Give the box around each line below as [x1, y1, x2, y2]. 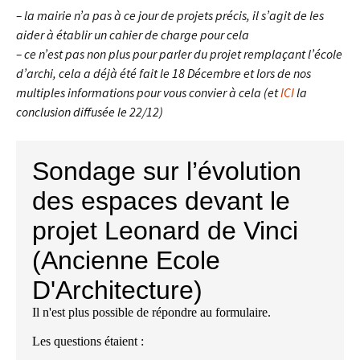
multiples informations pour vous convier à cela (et [16, 84, 280, 101]
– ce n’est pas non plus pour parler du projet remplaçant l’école [16, 46, 342, 63]
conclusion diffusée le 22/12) [16, 104, 163, 121]
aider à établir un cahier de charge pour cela [16, 27, 249, 43]
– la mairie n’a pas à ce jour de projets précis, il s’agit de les [16, 7, 324, 24]
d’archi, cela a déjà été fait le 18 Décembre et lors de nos [16, 65, 311, 82]
